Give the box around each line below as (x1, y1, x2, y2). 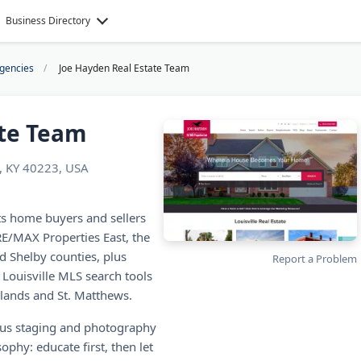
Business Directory (6, 14, 91, 27)
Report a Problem (272, 251, 357, 266)
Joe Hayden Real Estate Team (59, 61, 189, 75)
